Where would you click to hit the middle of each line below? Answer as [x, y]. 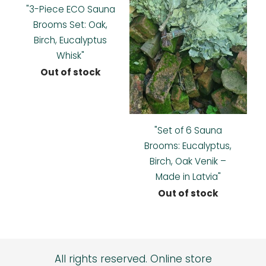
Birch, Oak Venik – [188, 161]
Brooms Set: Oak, [71, 24]
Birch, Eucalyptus [71, 40]
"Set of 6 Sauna [188, 130]
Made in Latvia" [188, 176]
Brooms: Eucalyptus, [188, 145]
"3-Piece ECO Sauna [70, 9]
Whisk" [71, 55]
